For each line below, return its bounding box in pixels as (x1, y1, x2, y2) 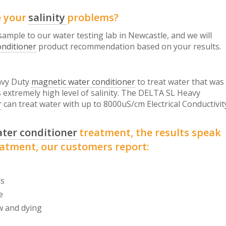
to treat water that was (137, 76, 224, 87)
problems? (67, 11, 119, 24)
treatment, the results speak (79, 126, 221, 139)
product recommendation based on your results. (38, 41, 221, 52)
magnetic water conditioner (31, 76, 136, 87)
